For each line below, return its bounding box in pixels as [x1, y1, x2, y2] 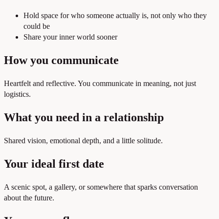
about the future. [4, 193, 54, 202]
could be [23, 22, 50, 31]
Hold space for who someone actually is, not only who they [23, 11, 207, 20]
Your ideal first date [4, 157, 104, 170]
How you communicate [4, 54, 119, 67]
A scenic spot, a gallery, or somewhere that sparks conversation [4, 182, 198, 191]
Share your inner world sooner [23, 33, 117, 42]
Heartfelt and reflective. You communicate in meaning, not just [4, 79, 196, 88]
